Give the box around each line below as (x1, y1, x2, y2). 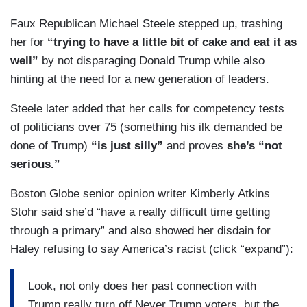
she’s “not (227, 139, 282, 153)
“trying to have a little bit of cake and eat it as (44, 36, 297, 49)
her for (10, 36, 44, 49)
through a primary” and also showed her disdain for (10, 224, 271, 238)
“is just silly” (88, 139, 167, 153)
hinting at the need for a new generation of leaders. (10, 73, 269, 86)
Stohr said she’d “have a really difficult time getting (10, 206, 270, 219)
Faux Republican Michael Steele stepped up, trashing (10, 17, 282, 31)
